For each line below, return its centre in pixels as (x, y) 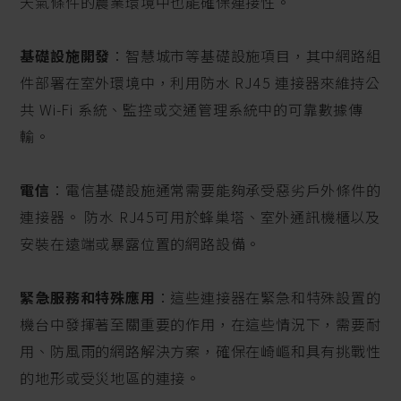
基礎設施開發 (65, 56)
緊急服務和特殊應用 (88, 298)
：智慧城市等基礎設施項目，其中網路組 (246, 56)
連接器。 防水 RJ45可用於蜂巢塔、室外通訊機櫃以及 (200, 217)
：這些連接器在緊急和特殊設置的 (268, 298)
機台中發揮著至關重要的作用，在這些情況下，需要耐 (200, 324)
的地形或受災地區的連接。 (110, 378)
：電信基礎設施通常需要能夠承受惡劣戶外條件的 (216, 190)
